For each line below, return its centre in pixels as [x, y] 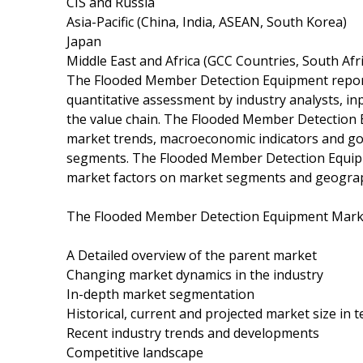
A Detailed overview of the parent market [192, 255]
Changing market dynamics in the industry [195, 274]
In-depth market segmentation [160, 294]
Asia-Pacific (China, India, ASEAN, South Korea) [207, 21]
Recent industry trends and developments [193, 333]
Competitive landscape [135, 352]
